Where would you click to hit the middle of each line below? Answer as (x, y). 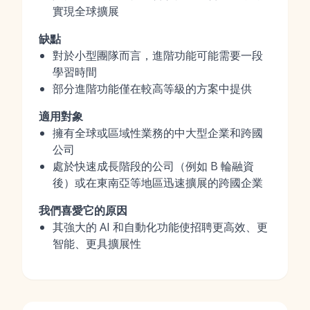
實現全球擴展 (86, 11)
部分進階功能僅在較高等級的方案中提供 (152, 89)
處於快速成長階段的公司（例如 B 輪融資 (153, 166)
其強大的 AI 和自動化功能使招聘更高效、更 (160, 227)
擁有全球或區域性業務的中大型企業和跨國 (158, 133)
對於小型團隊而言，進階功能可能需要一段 (158, 55)
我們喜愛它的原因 (83, 210)
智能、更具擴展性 (97, 244)
